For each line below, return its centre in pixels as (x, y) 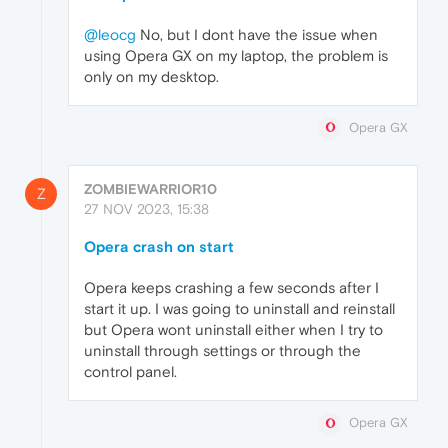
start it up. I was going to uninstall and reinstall (239, 309)
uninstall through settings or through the (222, 351)
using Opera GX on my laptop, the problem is (236, 56)
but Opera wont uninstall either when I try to (233, 330)
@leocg (110, 35)
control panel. (130, 372)
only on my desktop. (151, 77)
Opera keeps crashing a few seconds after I (231, 288)
